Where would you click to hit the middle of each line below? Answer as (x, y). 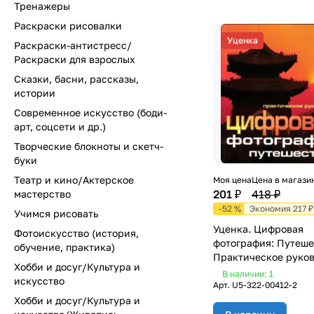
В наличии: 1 (248, 273)
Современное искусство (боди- (90, 112)
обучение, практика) (64, 247)
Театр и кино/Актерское (74, 180)
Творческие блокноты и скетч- (89, 146)
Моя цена (232, 179)
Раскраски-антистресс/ (73, 45)
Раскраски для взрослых (75, 59)
